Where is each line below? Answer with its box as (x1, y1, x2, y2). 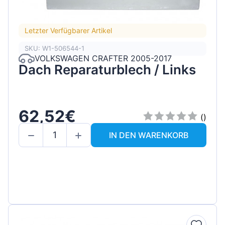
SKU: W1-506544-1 (25, 44, 84, 53)
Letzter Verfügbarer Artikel (25, 26, 112, 35)
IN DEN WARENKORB (109, 130, 188, 140)
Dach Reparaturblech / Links (19, 61, 196, 77)
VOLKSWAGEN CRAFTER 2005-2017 (35, 53, 172, 64)
